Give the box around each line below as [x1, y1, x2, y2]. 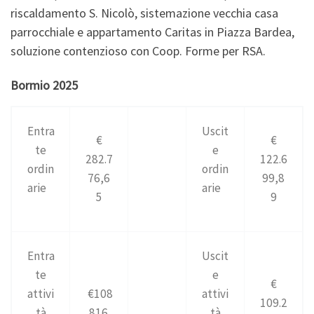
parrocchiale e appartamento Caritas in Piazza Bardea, [11, 23, 294, 40]
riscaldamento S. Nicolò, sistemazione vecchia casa [11, 4, 278, 21]
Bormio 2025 [11, 77, 78, 94]
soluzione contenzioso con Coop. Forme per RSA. [11, 42, 266, 59]
